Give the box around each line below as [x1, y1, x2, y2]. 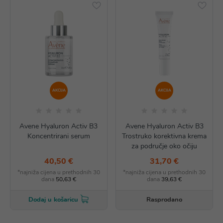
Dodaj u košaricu [28, 195, 79, 205]
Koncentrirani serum [27, 131, 90, 141]
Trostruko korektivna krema [122, 131, 207, 141]
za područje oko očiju [131, 141, 198, 151]
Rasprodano [146, 195, 183, 204]
